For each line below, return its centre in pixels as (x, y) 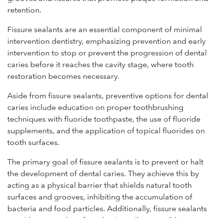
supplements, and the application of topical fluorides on (106, 131)
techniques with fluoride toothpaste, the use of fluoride (104, 119)
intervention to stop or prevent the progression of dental (107, 53)
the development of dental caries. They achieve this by (103, 174)
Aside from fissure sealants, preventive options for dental (108, 96)
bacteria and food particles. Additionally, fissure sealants (107, 209)
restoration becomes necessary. (63, 76)
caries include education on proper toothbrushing (95, 108)
